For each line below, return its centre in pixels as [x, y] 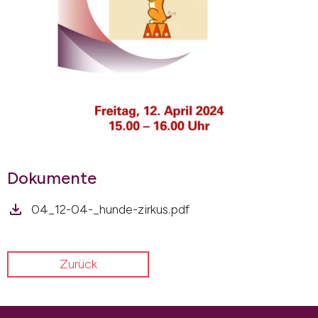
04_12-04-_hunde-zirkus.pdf [110, 209]
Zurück [78, 264]
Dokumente [52, 178]
